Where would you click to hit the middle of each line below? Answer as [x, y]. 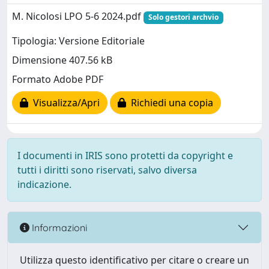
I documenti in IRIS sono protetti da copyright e [125, 156]
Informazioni [58, 227]
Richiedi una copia [170, 102]
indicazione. [44, 185]
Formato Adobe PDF [58, 79]
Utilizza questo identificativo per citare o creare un [134, 260]
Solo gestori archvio [183, 17]
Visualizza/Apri [64, 102]
